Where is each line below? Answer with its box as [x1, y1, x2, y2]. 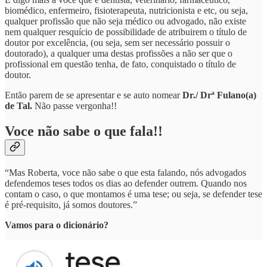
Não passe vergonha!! [35, 101, 117, 111]
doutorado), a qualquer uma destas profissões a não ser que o [5, 48, 232, 59]
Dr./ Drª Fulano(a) [182, 90, 256, 101]
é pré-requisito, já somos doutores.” [5, 199, 137, 210]
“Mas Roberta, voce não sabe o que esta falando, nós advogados [5, 167, 246, 178]
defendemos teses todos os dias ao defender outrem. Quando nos [5, 178, 247, 188]
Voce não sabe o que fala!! [5, 123, 163, 139]
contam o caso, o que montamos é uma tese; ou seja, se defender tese [5, 188, 262, 199]
